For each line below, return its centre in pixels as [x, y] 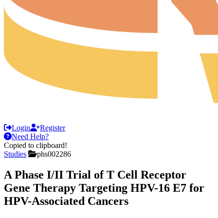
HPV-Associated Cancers [66, 201]
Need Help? [30, 136]
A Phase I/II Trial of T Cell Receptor [95, 174]
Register [53, 128]
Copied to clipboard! [36, 145]
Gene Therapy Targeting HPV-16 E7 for [104, 188]
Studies [15, 154]
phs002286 [54, 154]
